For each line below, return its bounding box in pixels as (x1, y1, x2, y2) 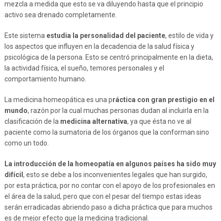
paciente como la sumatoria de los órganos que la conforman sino (4, 128, 209, 136)
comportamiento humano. (4, 74, 86, 83)
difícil (4, 170, 23, 179)
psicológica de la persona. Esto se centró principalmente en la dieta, (4, 53, 213, 61)
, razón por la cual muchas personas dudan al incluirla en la (27, 106, 209, 114)
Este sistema (4, 31, 46, 39)
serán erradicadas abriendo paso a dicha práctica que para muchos (4, 203, 213, 211)
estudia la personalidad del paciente (46, 31, 165, 39)
